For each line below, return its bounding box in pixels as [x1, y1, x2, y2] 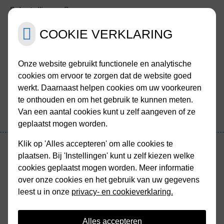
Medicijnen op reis [8, 192, 150, 211]
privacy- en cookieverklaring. [71, 187, 173, 196]
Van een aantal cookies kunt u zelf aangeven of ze [18, 107, 195, 116]
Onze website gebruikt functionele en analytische [18, 59, 191, 68]
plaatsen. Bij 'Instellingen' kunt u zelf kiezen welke [18, 151, 194, 160]
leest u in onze [18, 187, 71, 196]
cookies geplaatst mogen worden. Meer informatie [18, 163, 194, 172]
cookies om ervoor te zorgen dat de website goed [18, 71, 191, 80]
